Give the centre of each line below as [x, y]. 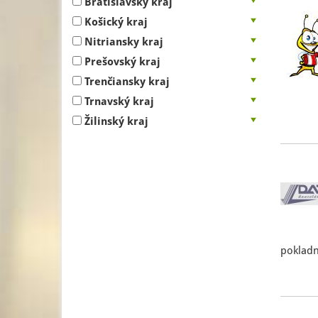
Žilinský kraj [116, 121]
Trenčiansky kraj [127, 82]
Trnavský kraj [119, 102]
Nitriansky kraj [124, 42]
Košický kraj [116, 22]
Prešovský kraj [122, 62]
